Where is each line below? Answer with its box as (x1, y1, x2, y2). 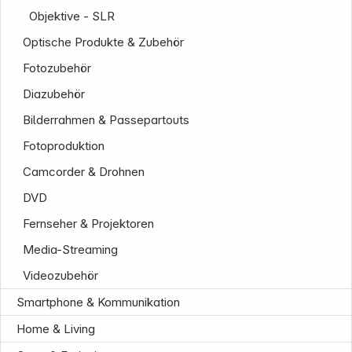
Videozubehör (23, 268, 99, 284)
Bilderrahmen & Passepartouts (23, 112, 190, 128)
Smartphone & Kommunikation (16, 295, 180, 310)
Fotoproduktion (23, 138, 105, 154)
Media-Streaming (23, 242, 119, 258)
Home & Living (16, 321, 95, 337)
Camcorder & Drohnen (23, 164, 145, 180)
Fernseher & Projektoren (23, 216, 155, 232)
